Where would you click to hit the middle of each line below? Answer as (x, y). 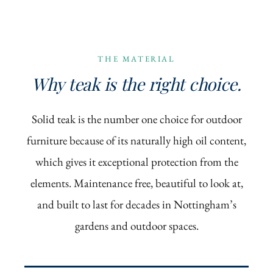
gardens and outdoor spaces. (136, 226)
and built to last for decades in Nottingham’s (136, 205)
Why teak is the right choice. (136, 84)
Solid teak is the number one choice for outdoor (136, 119)
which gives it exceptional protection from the (136, 162)
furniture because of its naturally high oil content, (136, 141)
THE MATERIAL (136, 59)
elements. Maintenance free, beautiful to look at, (136, 183)
